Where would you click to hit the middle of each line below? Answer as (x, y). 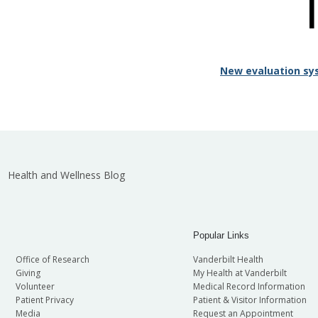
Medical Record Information (249, 287)
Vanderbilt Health (228, 260)
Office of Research (52, 260)
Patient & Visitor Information (250, 300)
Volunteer (35, 287)
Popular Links (221, 236)
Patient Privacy (44, 300)
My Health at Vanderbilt (240, 273)
